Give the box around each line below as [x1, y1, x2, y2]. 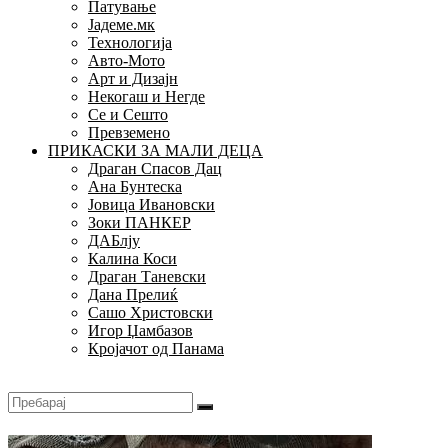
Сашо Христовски [88, 304, 213, 322]
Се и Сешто [88, 106, 168, 124]
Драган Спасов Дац [88, 160, 222, 178]
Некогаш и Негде [88, 88, 205, 106]
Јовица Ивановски [88, 196, 215, 214]
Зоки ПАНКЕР [88, 214, 191, 232]
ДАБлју [88, 232, 140, 250]
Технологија [88, 34, 172, 52]
